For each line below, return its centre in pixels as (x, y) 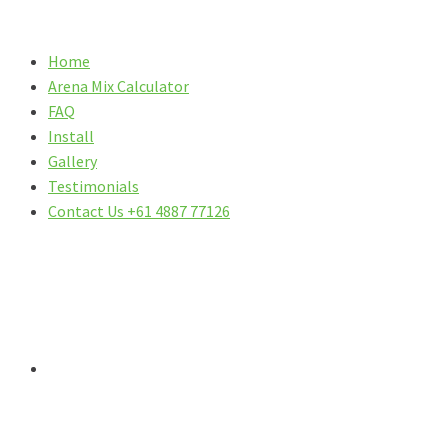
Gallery (72, 161)
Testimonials (93, 186)
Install (71, 136)
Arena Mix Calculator (118, 86)
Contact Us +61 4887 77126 (139, 211)
